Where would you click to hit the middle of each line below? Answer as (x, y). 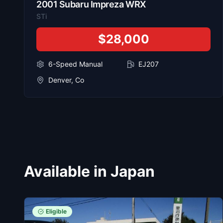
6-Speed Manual (75, 64)
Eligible (56, 212)
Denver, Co (66, 80)
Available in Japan (89, 171)
